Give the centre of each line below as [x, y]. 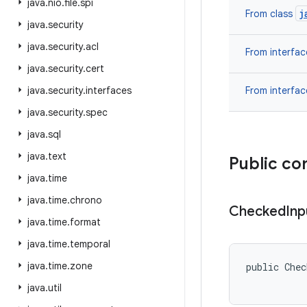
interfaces [109, 90]
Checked [257, 211]
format [85, 222]
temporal [90, 244]
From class [270, 14]
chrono [86, 200]
